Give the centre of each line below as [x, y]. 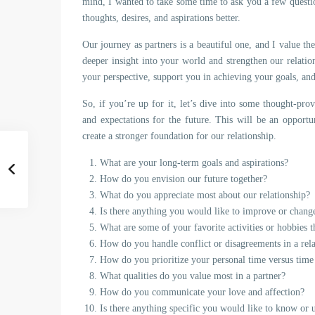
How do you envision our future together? [184, 179]
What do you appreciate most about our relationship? [205, 195]
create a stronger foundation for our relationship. [179, 136]
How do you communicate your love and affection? [202, 292]
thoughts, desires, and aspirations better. [161, 18]
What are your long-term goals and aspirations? [194, 163]
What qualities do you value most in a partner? [193, 276]
